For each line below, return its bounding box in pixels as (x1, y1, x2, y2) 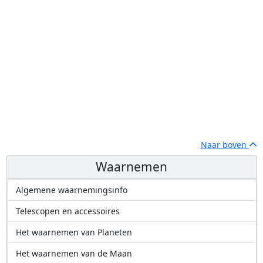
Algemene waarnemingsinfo (15, 184, 127, 196)
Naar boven (200, 139, 249, 151)
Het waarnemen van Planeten (15, 227, 132, 238)
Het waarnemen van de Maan (15, 248, 132, 259)
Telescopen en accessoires (15, 205, 120, 217)
